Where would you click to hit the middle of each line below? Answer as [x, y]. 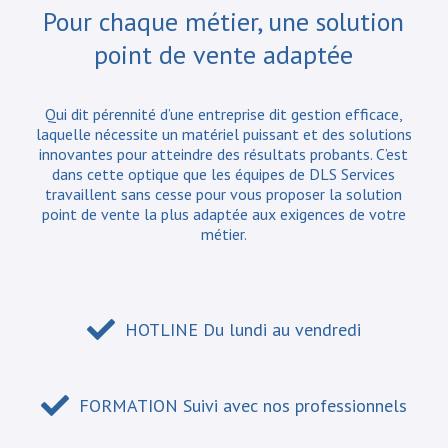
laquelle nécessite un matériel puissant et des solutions [223, 134]
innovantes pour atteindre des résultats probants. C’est [224, 154]
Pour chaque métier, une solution [224, 22]
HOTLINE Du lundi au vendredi [242, 330]
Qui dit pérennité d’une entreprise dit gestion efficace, [223, 114]
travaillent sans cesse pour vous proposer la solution [224, 194]
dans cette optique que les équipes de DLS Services [224, 174]
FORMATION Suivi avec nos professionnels [242, 406]
